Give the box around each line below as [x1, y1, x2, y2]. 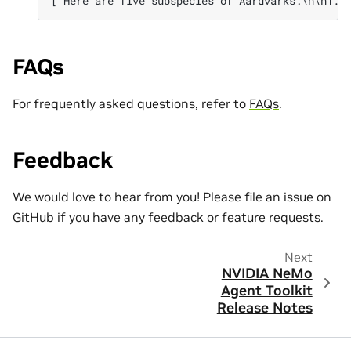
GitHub [13, 208, 54, 225]
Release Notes [216, 299, 313, 317]
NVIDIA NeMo [221, 265, 313, 283]
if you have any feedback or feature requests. [54, 208, 324, 225]
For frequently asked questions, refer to [13, 96, 249, 112]
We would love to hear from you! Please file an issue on [13, 188, 331, 204]
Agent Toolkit [220, 282, 313, 300]
